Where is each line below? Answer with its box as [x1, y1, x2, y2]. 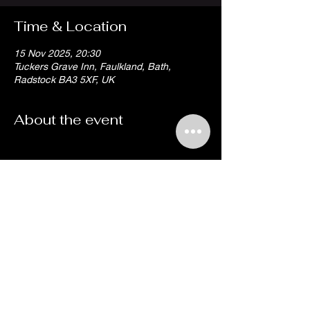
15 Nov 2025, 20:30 [14, 47, 100, 59]
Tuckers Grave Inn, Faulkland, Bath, [14, 60, 171, 72]
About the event [14, 111, 123, 129]
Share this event [14, 215, 125, 233]
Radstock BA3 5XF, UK [14, 73, 114, 85]
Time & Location [14, 17, 127, 35]
